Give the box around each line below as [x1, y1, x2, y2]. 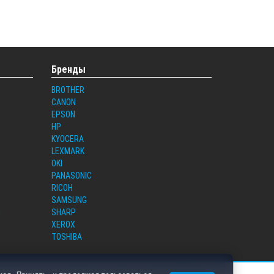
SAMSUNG [51, 194, 87, 205]
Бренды [51, 63, 86, 75]
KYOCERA [51, 133, 84, 144]
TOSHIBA [51, 231, 82, 242]
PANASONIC [51, 170, 92, 180]
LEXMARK [51, 146, 84, 156]
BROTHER [51, 84, 84, 95]
